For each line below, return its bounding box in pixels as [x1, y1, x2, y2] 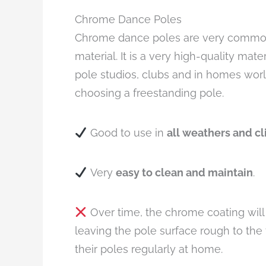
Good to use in [87, 126, 167, 140]
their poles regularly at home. [75, 243, 223, 256]
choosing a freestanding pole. [75, 87, 224, 100]
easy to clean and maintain [115, 166, 253, 179]
